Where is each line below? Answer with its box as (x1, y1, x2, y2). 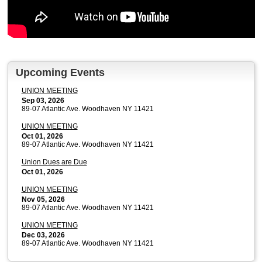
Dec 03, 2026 (21, 230, 65, 239)
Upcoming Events (15, 66, 105, 78)
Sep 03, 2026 (21, 96, 64, 105)
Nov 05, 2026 (21, 195, 65, 204)
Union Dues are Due (21, 157, 87, 166)
